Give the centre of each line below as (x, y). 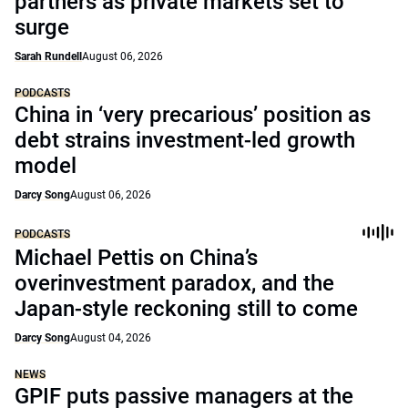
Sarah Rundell (48, 56)
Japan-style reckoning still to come (186, 309)
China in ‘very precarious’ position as (193, 115)
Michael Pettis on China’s (136, 258)
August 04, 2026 (111, 338)
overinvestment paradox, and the (174, 283)
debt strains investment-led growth (185, 140)
